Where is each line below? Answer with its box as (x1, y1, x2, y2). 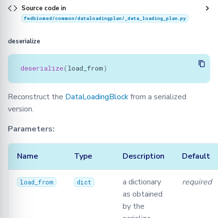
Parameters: (8, 123, 54, 134)
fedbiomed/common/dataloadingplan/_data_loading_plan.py (23, 15, 186, 21)
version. (8, 103, 34, 114)
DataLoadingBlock (65, 91, 128, 102)
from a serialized (128, 91, 186, 102)
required (182, 176, 212, 187)
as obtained (123, 188, 163, 200)
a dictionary (123, 176, 161, 187)
